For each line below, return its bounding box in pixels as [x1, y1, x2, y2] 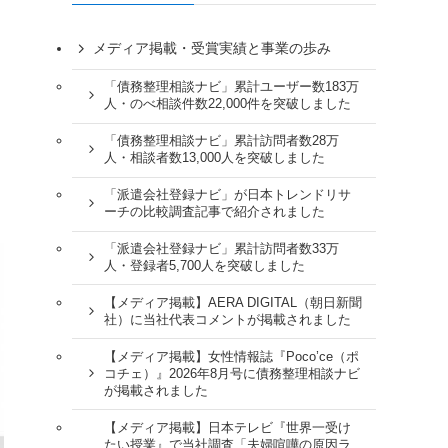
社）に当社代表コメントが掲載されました [103, 312, 351, 327]
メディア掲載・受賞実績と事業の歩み [93, 40, 331, 57]
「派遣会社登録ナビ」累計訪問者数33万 [103, 241, 339, 256]
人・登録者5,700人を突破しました [103, 258, 305, 273]
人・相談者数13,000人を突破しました [103, 151, 325, 166]
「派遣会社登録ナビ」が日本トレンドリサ [103, 188, 351, 203]
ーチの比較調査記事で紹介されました [103, 205, 325, 220]
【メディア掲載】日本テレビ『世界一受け [103, 420, 351, 435]
